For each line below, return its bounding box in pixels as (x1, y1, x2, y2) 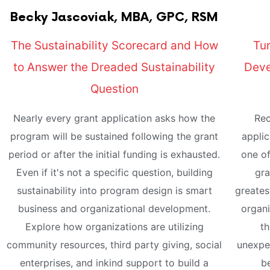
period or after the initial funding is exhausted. (8, 148, 221, 161)
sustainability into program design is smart (16, 184, 212, 197)
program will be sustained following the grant (10, 130, 219, 143)
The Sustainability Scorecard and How (10, 39, 218, 53)
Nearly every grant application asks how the (13, 112, 216, 125)
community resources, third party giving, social (7, 239, 222, 251)
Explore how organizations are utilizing (25, 221, 204, 233)
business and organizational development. (18, 202, 211, 215)
